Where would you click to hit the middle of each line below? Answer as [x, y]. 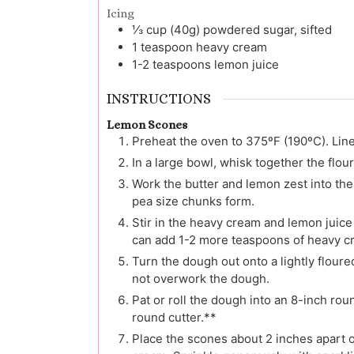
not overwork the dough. [201, 279]
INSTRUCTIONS [159, 99]
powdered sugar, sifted [267, 29]
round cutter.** [174, 318]
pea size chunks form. [193, 201]
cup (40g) [173, 29]
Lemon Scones [147, 125]
